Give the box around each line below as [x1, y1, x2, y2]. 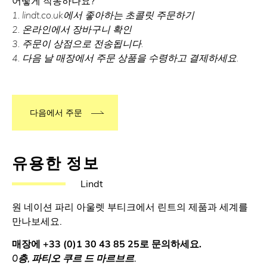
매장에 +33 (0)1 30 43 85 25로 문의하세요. [12, 238, 201, 250]
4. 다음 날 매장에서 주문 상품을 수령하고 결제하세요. [12, 52, 238, 64]
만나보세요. [12, 215, 62, 227]
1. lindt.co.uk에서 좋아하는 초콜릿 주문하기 [12, 9, 194, 21]
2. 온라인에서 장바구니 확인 [12, 23, 132, 36]
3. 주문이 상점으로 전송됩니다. [12, 38, 143, 50]
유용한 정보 [12, 156, 100, 172]
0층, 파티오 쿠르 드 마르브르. [12, 252, 136, 265]
